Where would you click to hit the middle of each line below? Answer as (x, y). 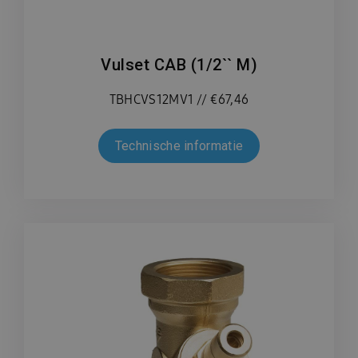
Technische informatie (179, 146)
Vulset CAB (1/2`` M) (179, 65)
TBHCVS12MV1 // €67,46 (179, 100)
